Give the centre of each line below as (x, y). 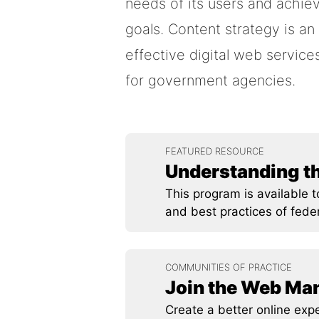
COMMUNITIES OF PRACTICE (229, 267)
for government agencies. (210, 80)
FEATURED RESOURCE (215, 151)
